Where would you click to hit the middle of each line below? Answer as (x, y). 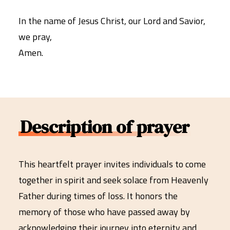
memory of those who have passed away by (104, 212)
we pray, (35, 37)
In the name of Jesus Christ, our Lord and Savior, (112, 21)
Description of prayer (105, 127)
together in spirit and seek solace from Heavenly (113, 180)
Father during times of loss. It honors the (98, 196)
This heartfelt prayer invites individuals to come (112, 164)
